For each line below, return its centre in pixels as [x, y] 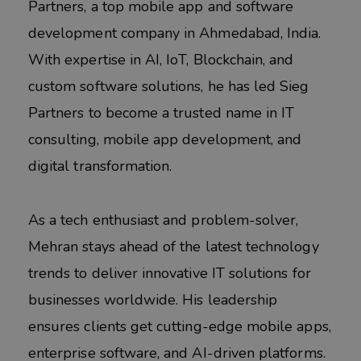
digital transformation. [100, 166]
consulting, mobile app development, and [165, 140]
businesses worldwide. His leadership [153, 299]
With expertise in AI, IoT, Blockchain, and [161, 60]
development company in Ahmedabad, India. [175, 33]
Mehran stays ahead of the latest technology [174, 246]
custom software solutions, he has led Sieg [169, 87]
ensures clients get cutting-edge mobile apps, [180, 326]
